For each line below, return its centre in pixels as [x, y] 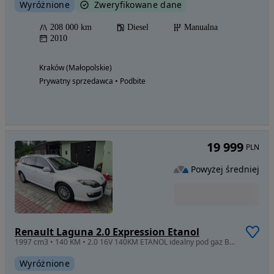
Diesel [138, 27]
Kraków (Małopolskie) [76, 67]
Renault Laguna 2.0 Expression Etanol [107, 232]
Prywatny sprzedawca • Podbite [92, 81]
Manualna [201, 27]
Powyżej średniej [225, 169]
